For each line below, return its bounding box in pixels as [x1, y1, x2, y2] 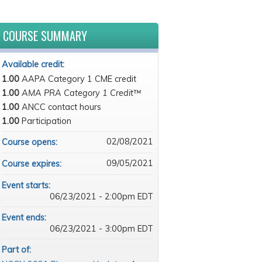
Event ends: [1, 212, 49, 223]
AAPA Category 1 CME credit [21, 74, 136, 84]
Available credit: [1, 59, 67, 70]
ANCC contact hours [21, 102, 101, 112]
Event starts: [1, 180, 53, 191]
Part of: [1, 244, 33, 255]
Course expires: [1, 158, 64, 169]
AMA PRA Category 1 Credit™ [21, 88, 141, 98]
